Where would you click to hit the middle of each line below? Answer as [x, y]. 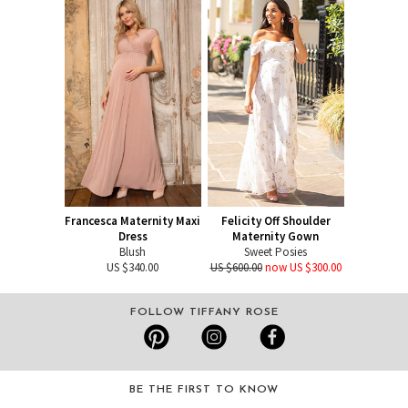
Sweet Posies [275, 252]
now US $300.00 [303, 268]
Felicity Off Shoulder [275, 221]
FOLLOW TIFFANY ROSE [204, 313]
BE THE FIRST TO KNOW [204, 390]
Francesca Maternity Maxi [133, 221]
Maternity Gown [275, 237]
